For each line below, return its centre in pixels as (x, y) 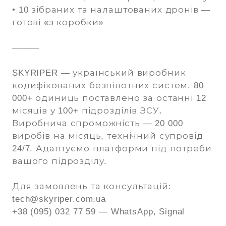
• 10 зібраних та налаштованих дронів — (111, 10)
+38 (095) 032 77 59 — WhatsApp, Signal (99, 212)
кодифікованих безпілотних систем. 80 (108, 86)
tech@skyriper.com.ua (59, 199)
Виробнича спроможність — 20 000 (98, 124)
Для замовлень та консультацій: (92, 187)
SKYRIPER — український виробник (99, 73)
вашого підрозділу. (60, 161)
